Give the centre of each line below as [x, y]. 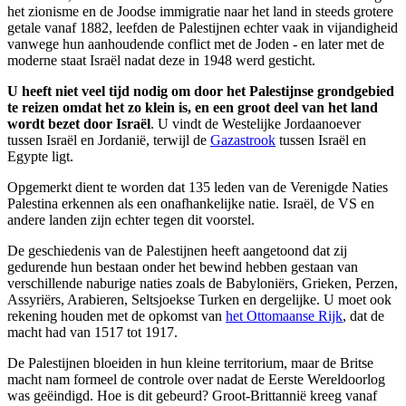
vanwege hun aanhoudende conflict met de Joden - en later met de [196, 43]
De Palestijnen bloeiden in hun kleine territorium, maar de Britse [190, 362]
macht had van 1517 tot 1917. [92, 332]
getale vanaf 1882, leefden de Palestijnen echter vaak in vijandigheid [203, 27]
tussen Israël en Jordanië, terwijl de [109, 140]
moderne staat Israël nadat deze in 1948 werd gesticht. [161, 60]
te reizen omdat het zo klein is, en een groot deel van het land [193, 107]
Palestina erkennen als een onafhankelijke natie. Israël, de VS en [191, 203]
